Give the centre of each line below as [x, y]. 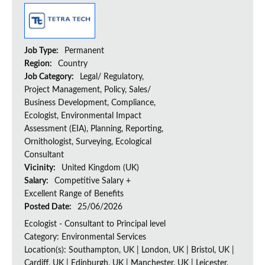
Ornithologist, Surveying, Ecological [88, 142]
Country [73, 64]
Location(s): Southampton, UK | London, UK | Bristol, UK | [129, 251]
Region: [39, 64]
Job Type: [42, 51]
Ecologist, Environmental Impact [83, 116]
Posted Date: [49, 207]
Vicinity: [41, 168]
